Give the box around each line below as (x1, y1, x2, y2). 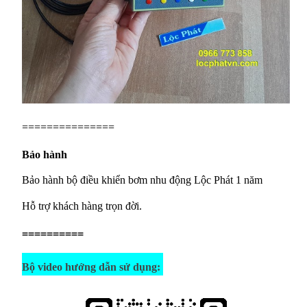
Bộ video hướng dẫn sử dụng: (22, 260, 163, 273)
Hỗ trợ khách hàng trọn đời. (22, 200, 142, 212)
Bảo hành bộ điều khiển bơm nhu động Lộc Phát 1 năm (22, 174, 262, 186)
